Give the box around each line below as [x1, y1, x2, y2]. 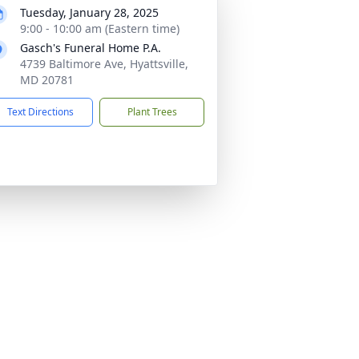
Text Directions [7, 105, 74, 119]
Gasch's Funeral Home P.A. [20, 40, 161, 55]
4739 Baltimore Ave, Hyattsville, [20, 56, 188, 71]
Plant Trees [127, 105, 177, 119]
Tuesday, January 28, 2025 [20, 5, 159, 20]
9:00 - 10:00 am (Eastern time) [20, 21, 179, 36]
